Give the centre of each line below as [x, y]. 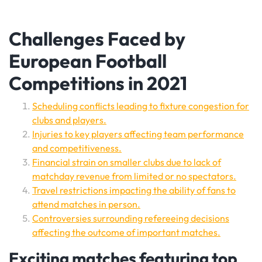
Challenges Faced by [97, 39]
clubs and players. [69, 120]
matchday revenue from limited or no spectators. [134, 176]
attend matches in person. [86, 204]
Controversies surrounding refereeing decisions [131, 218]
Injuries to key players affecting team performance [138, 134]
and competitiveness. [77, 148]
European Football [88, 61]
